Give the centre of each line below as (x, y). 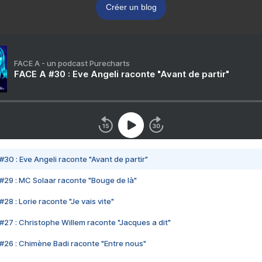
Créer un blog (131, 7)
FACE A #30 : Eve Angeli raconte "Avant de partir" (122, 74)
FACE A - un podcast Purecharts (72, 63)
